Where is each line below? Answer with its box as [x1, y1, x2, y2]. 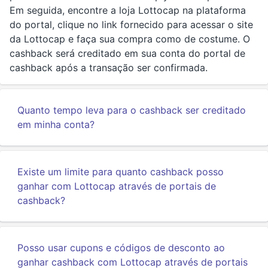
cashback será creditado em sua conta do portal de [10, 47, 245, 59]
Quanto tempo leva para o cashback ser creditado [17, 104, 246, 116]
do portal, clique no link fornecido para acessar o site [10, 19, 253, 31]
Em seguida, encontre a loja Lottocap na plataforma [10, 4, 246, 16]
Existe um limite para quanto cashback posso [17, 166, 224, 178]
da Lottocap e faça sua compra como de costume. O [10, 33, 250, 45]
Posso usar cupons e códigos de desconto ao [17, 242, 225, 254]
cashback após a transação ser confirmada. [10, 62, 208, 74]
